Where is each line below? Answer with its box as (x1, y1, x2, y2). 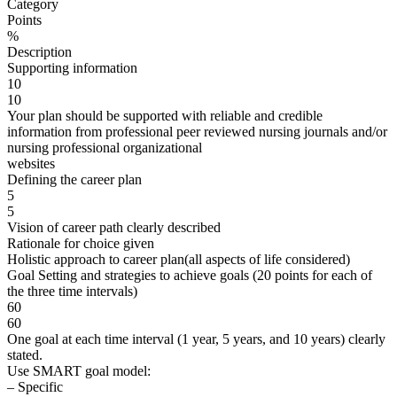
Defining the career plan (7, 171, 142, 187)
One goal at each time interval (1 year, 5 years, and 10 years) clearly (7, 331, 385, 346)
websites (7, 155, 55, 171)
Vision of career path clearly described (7, 219, 221, 235)
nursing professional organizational (7, 139, 202, 155)
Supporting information (7, 59, 137, 75)
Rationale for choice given (7, 235, 154, 251)
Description (7, 43, 72, 59)
